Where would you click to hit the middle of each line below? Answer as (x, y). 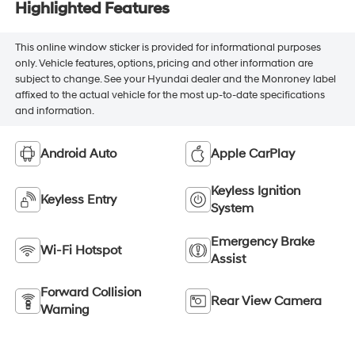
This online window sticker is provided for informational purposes (168, 48)
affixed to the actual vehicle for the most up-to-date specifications (170, 95)
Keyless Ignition (256, 191)
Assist (228, 260)
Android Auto (78, 154)
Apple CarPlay (253, 154)
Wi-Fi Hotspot (80, 251)
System (232, 209)
